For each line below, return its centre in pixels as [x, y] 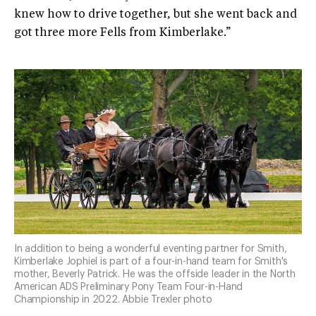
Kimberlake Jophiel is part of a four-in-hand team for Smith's [151, 261]
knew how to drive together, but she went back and [156, 14]
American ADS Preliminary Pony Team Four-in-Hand [129, 287]
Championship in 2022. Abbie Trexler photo [113, 299]
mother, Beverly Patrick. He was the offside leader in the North [155, 274]
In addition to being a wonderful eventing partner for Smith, [151, 249]
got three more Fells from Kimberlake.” [122, 33]
